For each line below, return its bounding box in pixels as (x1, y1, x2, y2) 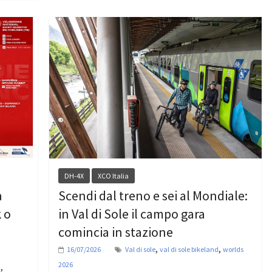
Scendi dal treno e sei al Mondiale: (58, 187, 248, 205)
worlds (222, 245, 243, 254)
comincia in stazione (58, 223, 173, 241)
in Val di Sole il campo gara (58, 205, 205, 223)
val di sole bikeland (159, 245, 219, 254)
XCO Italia (97, 171, 129, 181)
